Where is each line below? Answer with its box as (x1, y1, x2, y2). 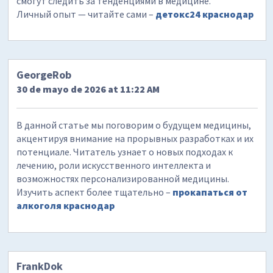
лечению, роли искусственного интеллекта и (16, 158, 211, 171)
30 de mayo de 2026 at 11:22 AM (16, 82, 160, 95)
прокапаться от (172, 185, 248, 198)
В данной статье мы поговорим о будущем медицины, (16, 118, 252, 131)
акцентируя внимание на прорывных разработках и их (16, 132, 254, 144)
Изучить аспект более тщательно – (16, 185, 173, 198)
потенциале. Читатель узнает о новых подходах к (16, 145, 233, 158)
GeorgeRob (16, 67, 72, 82)
